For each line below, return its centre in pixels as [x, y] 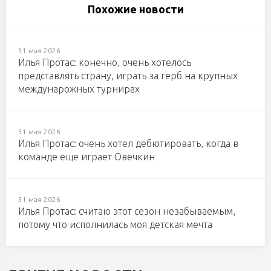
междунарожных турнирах [79, 89]
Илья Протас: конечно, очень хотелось [105, 63]
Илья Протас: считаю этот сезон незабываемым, [127, 211]
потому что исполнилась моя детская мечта [115, 225]
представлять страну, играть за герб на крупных [128, 76]
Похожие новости [135, 9]
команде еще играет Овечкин [87, 157]
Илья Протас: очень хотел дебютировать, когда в [128, 144]
